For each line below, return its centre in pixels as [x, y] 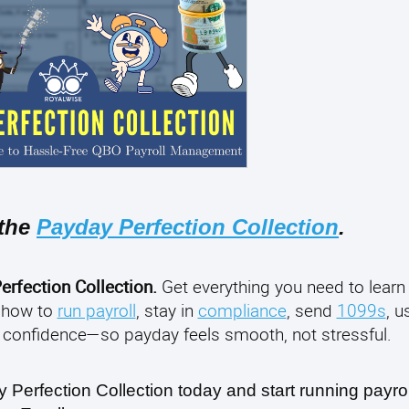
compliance [242, 309]
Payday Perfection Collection [188, 226]
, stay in [167, 309]
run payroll [96, 309]
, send [311, 309]
